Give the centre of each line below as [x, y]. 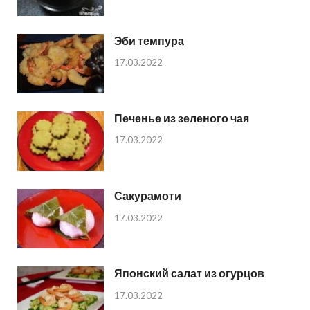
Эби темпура [149, 40]
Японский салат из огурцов [189, 273]
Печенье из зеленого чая [182, 118]
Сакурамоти [148, 195]
